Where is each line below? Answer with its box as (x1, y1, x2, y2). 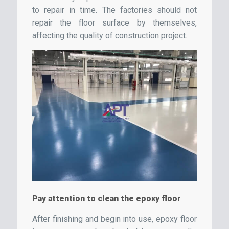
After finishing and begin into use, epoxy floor (32, 214, 197, 224)
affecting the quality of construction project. (32, 31, 187, 41)
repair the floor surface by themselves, (32, 18, 197, 28)
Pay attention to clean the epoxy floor (32, 193, 181, 203)
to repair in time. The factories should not (32, 5, 197, 15)
